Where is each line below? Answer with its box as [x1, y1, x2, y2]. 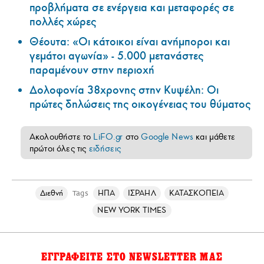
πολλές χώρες [29, 15, 96, 29]
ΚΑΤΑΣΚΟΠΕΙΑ [169, 188, 225, 199]
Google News [141, 131, 194, 143]
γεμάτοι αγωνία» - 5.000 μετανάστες [29, 49, 203, 64]
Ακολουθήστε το [29, 131, 94, 143]
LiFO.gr [93, 131, 123, 143]
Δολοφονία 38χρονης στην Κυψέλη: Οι [29, 83, 219, 98]
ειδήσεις [88, 143, 121, 154]
